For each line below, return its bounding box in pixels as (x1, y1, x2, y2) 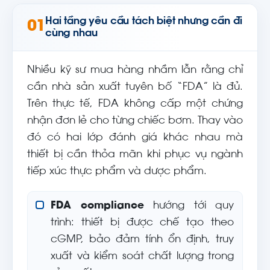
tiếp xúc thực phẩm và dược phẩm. (27, 167, 207, 177)
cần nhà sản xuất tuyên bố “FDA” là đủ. (27, 83, 243, 92)
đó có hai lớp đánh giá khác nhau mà (27, 133, 243, 143)
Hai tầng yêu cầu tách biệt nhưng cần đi (45, 16, 242, 27)
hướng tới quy (143, 201, 234, 211)
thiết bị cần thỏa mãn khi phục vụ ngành (27, 150, 243, 160)
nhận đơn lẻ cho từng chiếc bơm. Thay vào (27, 116, 243, 126)
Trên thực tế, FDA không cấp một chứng (27, 99, 243, 109)
